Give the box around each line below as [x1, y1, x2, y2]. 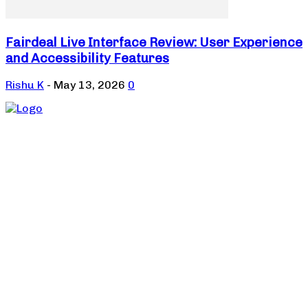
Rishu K [5, 78, 44, 92]
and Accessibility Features [5, 49, 169, 66]
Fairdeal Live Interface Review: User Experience [5, 34, 302, 50]
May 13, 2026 [54, 78, 125, 92]
